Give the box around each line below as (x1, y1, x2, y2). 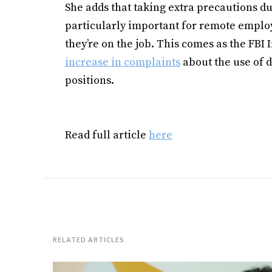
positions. (65, 73, 119, 87)
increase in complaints (65, 55, 180, 69)
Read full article (65, 128, 149, 142)
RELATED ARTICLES (53, 236, 124, 243)
